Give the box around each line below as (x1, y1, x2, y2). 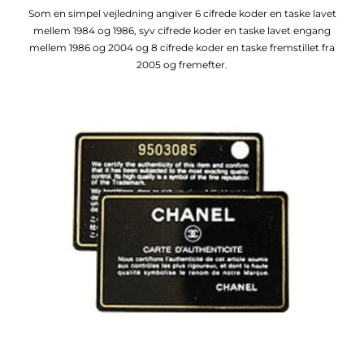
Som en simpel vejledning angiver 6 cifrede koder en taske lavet (28, 6, 336, 19)
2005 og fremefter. (136, 58, 227, 71)
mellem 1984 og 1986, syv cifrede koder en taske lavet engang (33, 24, 331, 37)
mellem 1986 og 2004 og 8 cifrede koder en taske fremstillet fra (29, 41, 335, 54)
